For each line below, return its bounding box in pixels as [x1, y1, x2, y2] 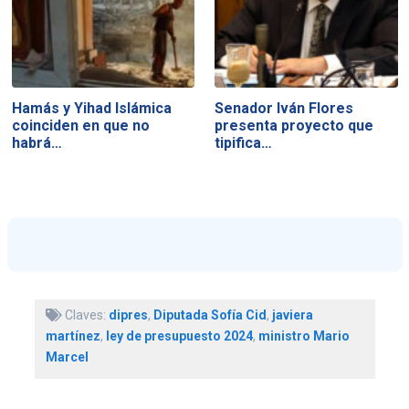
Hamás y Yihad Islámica [11, 99, 172, 117]
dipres [108, 308, 148, 323]
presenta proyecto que [215, 116, 374, 134]
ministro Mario [257, 329, 350, 344]
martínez [45, 329, 100, 344]
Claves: [61, 308, 109, 323]
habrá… [11, 133, 62, 152]
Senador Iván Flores [215, 99, 354, 117]
